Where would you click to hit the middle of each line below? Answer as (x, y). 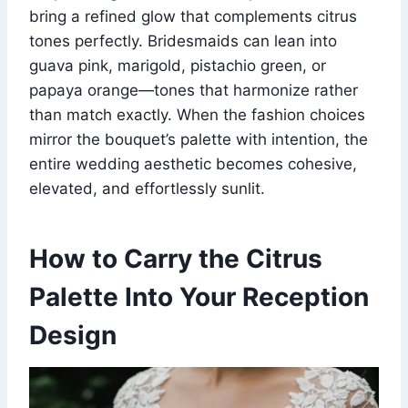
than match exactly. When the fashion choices (197, 114)
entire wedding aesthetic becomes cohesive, (193, 163)
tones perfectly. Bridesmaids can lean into (183, 41)
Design (73, 335)
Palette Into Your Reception (199, 296)
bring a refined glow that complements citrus (193, 16)
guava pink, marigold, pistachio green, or (178, 65)
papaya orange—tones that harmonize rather (194, 90)
